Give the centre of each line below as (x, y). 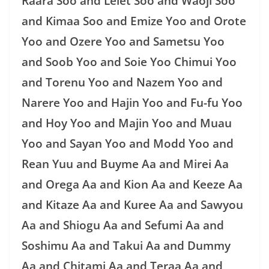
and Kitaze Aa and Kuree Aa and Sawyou (132, 204)
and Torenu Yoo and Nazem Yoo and (122, 82)
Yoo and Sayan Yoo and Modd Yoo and (128, 143)
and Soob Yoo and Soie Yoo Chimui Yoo (129, 62)
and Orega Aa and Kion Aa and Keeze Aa (132, 184)
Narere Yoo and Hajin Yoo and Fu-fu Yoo (132, 102)
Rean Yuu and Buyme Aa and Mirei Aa (125, 164)
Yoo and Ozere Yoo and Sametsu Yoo (123, 41)
